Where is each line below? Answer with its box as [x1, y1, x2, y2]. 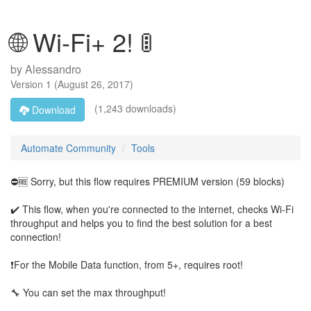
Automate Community [21, 141, 116, 155]
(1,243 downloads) [92, 101, 176, 115]
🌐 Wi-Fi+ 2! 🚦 [10, 24, 153, 59]
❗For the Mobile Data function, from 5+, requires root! [10, 258, 243, 271]
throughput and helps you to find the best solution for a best [10, 216, 272, 230]
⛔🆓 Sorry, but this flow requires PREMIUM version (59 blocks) [10, 174, 285, 188]
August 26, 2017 [58, 77, 130, 91]
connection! [10, 230, 61, 244]
